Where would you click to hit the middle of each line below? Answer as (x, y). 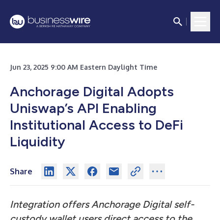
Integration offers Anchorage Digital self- (102, 204)
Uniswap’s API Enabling (83, 108)
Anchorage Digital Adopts (92, 91)
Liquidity (38, 141)
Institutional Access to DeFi (96, 125)
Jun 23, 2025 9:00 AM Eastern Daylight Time (83, 67)
